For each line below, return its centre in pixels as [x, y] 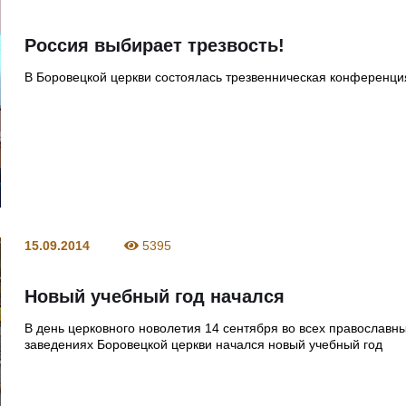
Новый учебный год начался [155, 296]
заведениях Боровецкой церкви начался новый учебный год [204, 344]
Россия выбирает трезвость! [155, 46]
